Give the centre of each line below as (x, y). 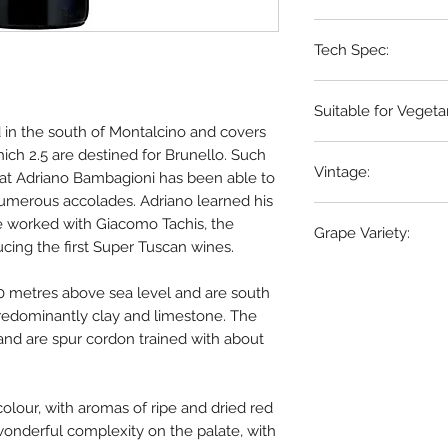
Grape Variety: (362, 233)
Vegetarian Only (369, 152)
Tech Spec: (351, 50)
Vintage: (342, 172)
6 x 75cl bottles (366, 91)
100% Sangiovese (373, 274)
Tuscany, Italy (360, 30)
